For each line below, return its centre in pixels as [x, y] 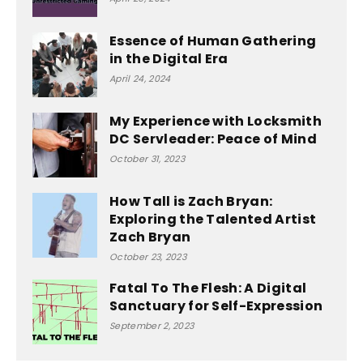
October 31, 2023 [147, 159]
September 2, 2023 [152, 326]
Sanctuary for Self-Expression [216, 306]
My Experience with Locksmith [216, 122]
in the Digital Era [169, 59]
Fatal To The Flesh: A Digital [208, 288]
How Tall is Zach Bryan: [191, 202]
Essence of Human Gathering [213, 41]
